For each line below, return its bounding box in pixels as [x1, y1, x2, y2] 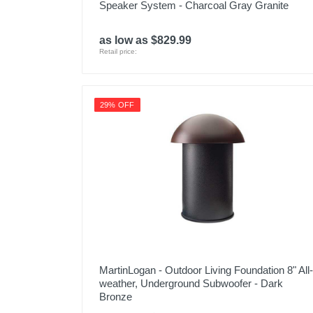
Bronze [99, 291, 132, 303]
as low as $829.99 [99, 34, 191, 46]
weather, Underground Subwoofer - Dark [99, 277, 283, 289]
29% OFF [100, 101, 135, 109]
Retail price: [99, 48, 137, 55]
